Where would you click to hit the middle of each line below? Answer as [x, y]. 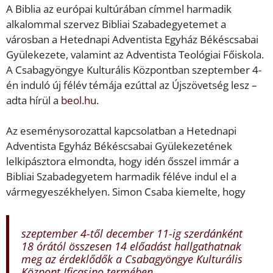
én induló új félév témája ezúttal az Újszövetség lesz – [132, 85]
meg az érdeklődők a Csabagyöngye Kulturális [132, 259]
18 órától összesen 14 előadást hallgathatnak [131, 246]
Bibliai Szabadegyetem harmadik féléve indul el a [121, 177]
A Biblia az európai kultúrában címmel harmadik [119, 9]
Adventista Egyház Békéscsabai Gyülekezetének [119, 146]
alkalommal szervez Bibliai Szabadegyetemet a [116, 24]
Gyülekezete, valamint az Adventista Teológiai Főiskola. [135, 54]
